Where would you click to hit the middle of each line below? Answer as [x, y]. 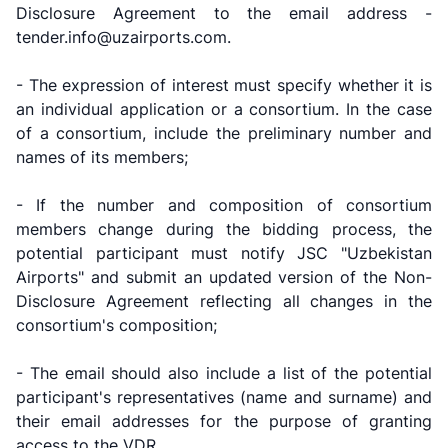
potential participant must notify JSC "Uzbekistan [224, 252]
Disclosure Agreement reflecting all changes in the [224, 300]
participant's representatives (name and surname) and [224, 396]
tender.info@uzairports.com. [123, 36]
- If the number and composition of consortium [224, 204]
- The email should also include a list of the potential [224, 372]
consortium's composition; [116, 324]
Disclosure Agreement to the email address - [224, 12]
